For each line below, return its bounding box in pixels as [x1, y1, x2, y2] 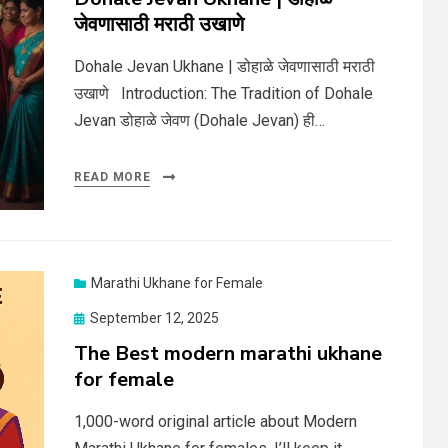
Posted [73, 308, 118, 325]
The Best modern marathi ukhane [74, 339, 382, 367]
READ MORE [74, 170, 151, 184]
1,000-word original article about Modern [74, 411, 357, 431]
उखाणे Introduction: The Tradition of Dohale [74, 84, 373, 103]
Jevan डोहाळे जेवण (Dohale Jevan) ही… [74, 111, 325, 130]
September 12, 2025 [90, 309, 219, 326]
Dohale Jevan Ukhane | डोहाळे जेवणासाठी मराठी [74, 57, 375, 76]
